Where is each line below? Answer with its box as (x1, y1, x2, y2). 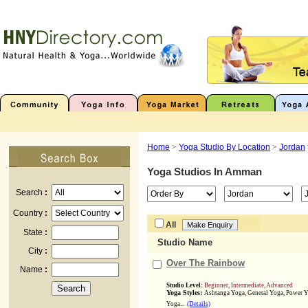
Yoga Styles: (166, 289, 204, 296)
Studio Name (157, 237, 212, 247)
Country (13, 208, 45, 218)
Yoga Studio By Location (179, 142, 270, 152)
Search (16, 188, 45, 197)
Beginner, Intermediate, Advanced (204, 282, 293, 289)
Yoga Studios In (147, 166, 225, 177)
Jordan (279, 142, 305, 152)
